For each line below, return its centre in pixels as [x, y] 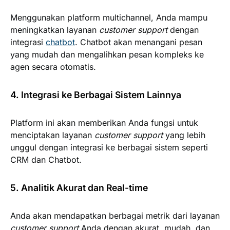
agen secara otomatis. [53, 66]
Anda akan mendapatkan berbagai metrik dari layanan [115, 215]
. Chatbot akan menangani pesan [139, 42]
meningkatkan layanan [55, 30]
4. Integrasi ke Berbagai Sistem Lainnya [96, 94]
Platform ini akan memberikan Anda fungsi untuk [104, 122]
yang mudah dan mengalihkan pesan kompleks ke [107, 54]
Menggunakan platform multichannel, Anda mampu [109, 17]
